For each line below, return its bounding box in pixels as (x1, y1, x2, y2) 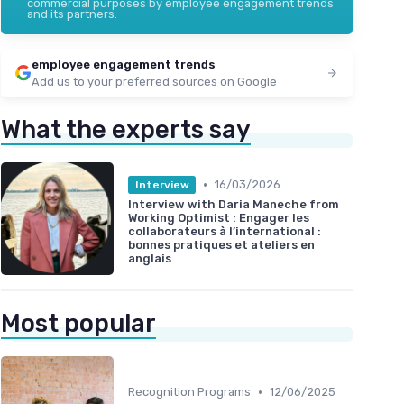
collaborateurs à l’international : (128, 224, 321, 238)
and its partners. (27, 7, 117, 21)
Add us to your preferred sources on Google (32, 75, 277, 88)
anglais (128, 251, 171, 265)
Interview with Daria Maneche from (128, 197, 339, 211)
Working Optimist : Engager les (128, 210, 309, 225)
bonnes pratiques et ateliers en (128, 237, 315, 252)
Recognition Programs (128, 385, 251, 399)
